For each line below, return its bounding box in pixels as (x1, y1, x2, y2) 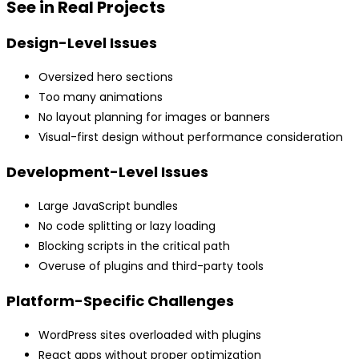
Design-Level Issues (6, 33, 157, 54)
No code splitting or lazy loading (38, 218, 216, 235)
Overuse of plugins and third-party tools (38, 258, 264, 275)
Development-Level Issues (6, 162, 208, 183)
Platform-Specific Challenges (6, 291, 234, 312)
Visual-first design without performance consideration (38, 129, 343, 146)
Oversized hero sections (38, 69, 173, 86)
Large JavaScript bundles (38, 198, 178, 215)
